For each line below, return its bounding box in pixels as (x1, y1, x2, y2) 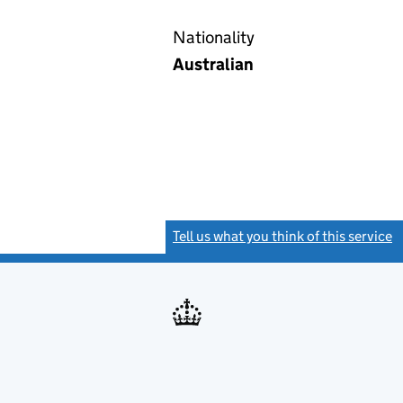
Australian (173, 54, 254, 75)
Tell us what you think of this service (173, 228, 392, 245)
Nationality (173, 27, 255, 48)
